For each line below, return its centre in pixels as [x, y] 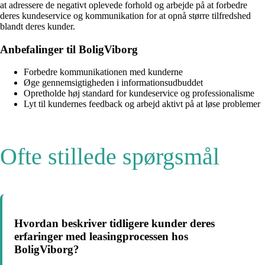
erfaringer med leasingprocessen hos [101, 236]
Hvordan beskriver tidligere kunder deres [114, 223]
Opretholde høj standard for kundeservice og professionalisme [139, 93]
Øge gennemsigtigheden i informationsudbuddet [113, 83]
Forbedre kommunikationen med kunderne [103, 72]
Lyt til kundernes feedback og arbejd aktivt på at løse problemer [142, 104]
